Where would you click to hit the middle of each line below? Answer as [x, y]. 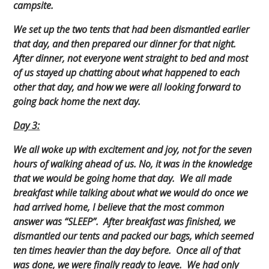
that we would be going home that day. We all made [123, 179]
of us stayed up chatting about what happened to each [127, 73]
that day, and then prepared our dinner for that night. [126, 44]
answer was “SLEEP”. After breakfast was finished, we [125, 222]
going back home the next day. [78, 102]
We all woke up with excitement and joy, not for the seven [133, 150]
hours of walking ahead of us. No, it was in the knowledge [133, 164]
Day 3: [27, 126]
